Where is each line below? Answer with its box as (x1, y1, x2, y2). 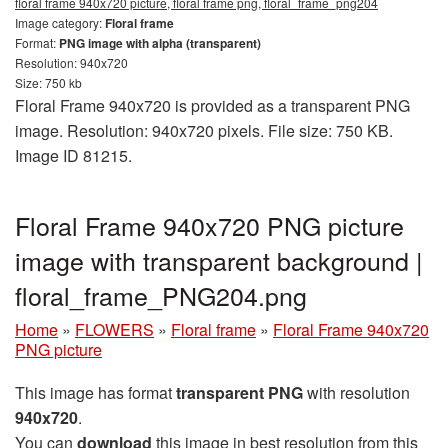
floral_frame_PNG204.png (15, 277, 307, 313)
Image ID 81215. (15, 144, 132, 167)
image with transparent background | (15, 242, 423, 278)
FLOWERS (75, 318, 154, 341)
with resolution (303, 381, 410, 404)
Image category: (15, 14, 105, 31)
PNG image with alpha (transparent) (59, 34, 261, 52)
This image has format (15, 381, 176, 404)
